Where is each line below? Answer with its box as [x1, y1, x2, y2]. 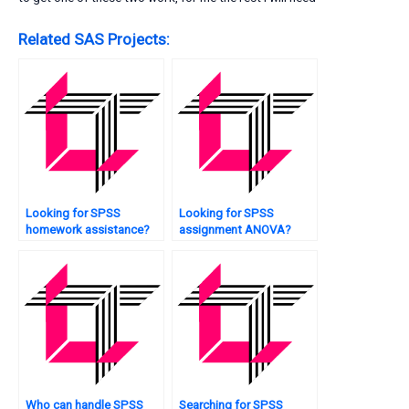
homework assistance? [26, 223, 150, 237]
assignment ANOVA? [179, 223, 291, 237]
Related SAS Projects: [18, 30, 170, 49]
